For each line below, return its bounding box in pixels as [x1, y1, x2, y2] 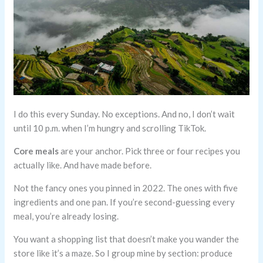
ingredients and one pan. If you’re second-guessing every [14, 196, 235, 207]
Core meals [14, 145, 59, 156]
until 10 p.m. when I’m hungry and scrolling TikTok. [14, 122, 207, 133]
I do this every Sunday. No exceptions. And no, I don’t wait [14, 108, 235, 119]
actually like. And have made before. [14, 159, 152, 170]
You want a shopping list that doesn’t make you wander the [14, 233, 240, 244]
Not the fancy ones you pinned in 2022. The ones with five [14, 182, 238, 193]
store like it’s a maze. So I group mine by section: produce [14, 247, 233, 258]
